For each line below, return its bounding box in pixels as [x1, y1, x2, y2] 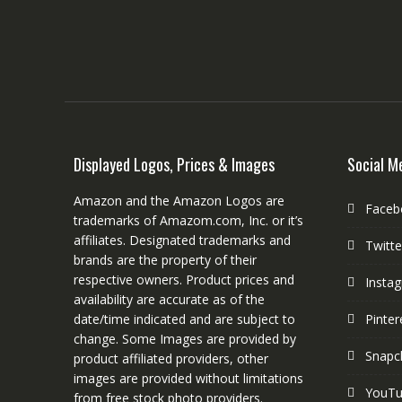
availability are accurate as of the [74, 291, 265, 309]
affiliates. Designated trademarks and [74, 232, 291, 249]
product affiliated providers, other [74, 350, 268, 368]
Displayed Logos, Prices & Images [74, 153, 275, 177]
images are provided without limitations [74, 370, 303, 388]
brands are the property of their [74, 251, 257, 269]
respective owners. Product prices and [74, 271, 294, 289]
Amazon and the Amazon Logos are [74, 192, 284, 210]
